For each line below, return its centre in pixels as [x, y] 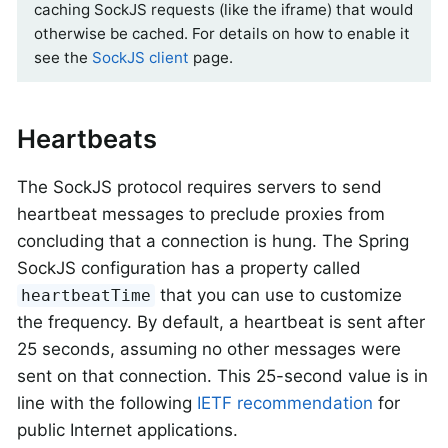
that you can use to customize [279, 295]
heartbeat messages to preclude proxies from [201, 214]
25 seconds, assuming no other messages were [209, 349]
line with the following [107, 403]
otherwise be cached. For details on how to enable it [222, 33]
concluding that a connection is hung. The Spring [213, 241]
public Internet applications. [127, 430]
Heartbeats [87, 139]
